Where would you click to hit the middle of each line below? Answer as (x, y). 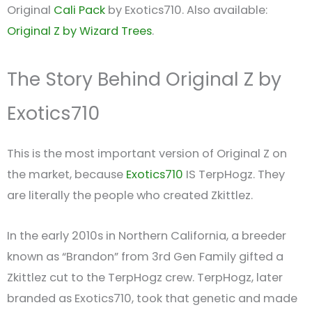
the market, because (67, 174)
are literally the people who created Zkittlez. (130, 195)
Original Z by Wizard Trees (79, 31)
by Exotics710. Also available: (186, 10)
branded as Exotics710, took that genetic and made (152, 299)
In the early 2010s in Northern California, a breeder (147, 236)
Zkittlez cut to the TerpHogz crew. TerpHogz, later (145, 278)
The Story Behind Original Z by (144, 79)
